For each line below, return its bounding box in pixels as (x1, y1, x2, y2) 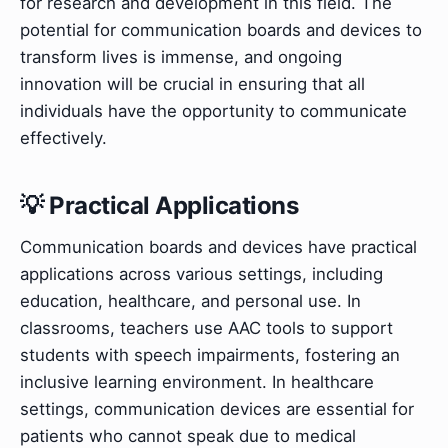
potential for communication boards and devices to (20, 19, 422, 40)
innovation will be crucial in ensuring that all (20, 73, 365, 94)
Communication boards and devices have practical (20, 237, 417, 258)
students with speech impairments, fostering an (20, 345, 400, 366)
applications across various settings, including (20, 264, 383, 285)
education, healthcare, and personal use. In (20, 291, 361, 312)
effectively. (20, 127, 107, 148)
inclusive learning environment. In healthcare (20, 372, 374, 393)
